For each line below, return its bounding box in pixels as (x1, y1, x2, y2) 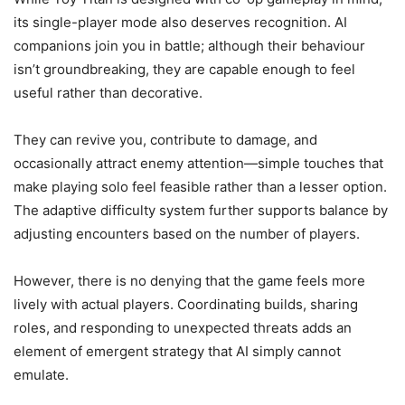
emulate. (14, 366, 69, 383)
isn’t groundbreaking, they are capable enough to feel (14, 61, 355, 78)
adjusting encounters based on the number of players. (14, 225, 360, 242)
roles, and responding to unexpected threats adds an (14, 319, 352, 336)
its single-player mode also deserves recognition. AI (14, 14, 347, 31)
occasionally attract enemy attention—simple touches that (14, 155, 383, 172)
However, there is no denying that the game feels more (14, 272, 365, 289)
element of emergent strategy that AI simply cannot (14, 343, 341, 360)
